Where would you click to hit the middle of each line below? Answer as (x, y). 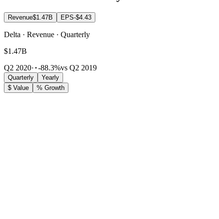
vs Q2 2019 (79, 68)
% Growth (51, 88)
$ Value (18, 88)
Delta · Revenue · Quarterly (47, 35)
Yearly (50, 78)
